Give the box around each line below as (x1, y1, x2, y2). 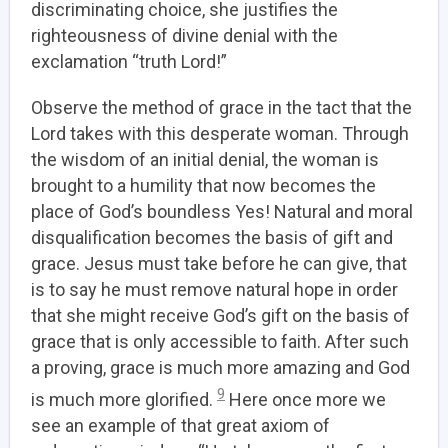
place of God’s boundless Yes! (31, 201, 274, 222)
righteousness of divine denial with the (31, 25, 338, 46)
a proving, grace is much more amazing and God (31, 357, 410, 378)
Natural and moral (274, 201, 413, 222)
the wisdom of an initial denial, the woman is (31, 149, 379, 170)
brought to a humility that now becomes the (31, 175, 376, 196)
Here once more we (225, 389, 386, 410)
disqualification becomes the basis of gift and (31, 227, 393, 248)
